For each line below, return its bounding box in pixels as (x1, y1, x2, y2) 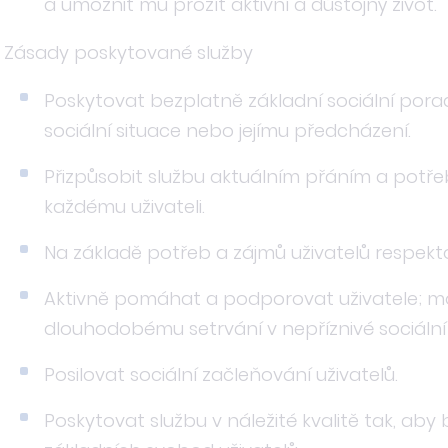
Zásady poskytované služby (4, 40, 253, 65)
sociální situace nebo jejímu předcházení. (44, 118, 411, 143)
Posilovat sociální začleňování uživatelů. (44, 362, 398, 387)
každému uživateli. (44, 194, 205, 219)
